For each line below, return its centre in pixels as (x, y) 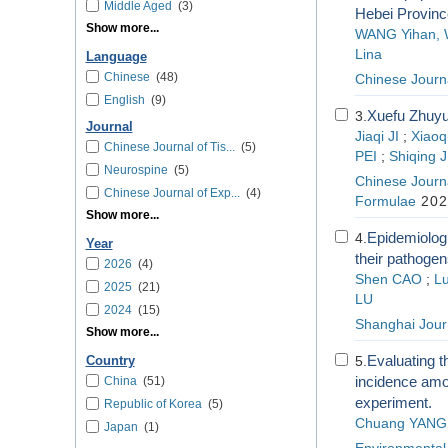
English (124, 100)
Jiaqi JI (376, 136)
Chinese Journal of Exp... (171, 193)
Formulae (385, 201)
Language (116, 57)
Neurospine (135, 170)
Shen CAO (388, 279)
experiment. (393, 402)
